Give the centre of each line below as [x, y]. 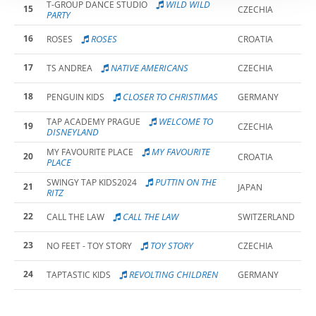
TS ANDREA [69, 68]
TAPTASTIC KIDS [79, 275]
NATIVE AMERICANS [148, 68]
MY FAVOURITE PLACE [90, 152]
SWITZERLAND [266, 217]
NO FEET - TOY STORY [89, 246]
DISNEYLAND [73, 132]
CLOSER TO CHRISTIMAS [169, 97]
